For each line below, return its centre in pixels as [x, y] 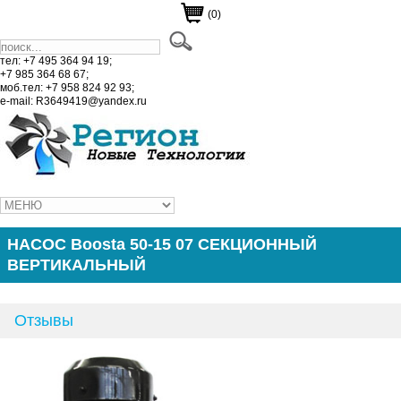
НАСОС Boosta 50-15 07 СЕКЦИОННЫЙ [162, 244]
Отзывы [44, 320]
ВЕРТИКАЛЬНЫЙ [77, 265]
